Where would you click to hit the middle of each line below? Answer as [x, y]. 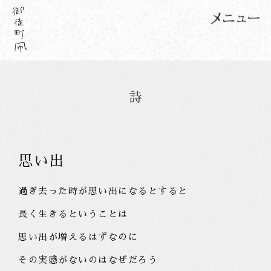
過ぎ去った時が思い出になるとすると [103, 191]
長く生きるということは [73, 214]
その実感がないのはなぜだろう [88, 260]
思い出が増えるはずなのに [78, 237]
